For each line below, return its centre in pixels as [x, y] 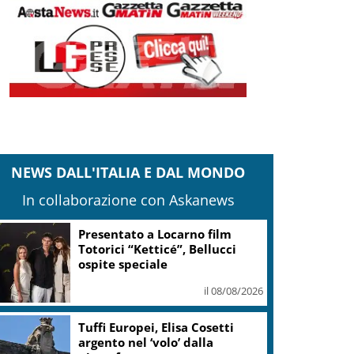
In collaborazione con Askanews [128, 200]
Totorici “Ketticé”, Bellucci [158, 249]
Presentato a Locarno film [155, 234]
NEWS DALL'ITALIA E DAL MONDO [128, 172]
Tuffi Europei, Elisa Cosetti [156, 327]
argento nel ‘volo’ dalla [146, 342]
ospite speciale [123, 264]
